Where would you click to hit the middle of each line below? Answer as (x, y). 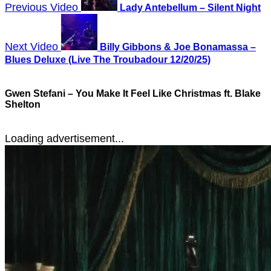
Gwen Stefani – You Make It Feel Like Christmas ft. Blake (133, 93)
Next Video (31, 46)
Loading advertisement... (64, 139)
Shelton (23, 104)
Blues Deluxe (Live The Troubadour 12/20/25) (108, 59)
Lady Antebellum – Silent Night (190, 7)
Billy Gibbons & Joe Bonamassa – (178, 47)
